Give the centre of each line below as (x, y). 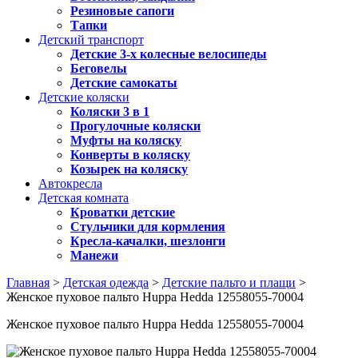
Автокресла (70, 183)
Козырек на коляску (129, 169)
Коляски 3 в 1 (110, 111)
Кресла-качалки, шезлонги (148, 241)
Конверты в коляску (130, 155)
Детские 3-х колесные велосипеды (169, 54)
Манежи (94, 255)
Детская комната (84, 198)
